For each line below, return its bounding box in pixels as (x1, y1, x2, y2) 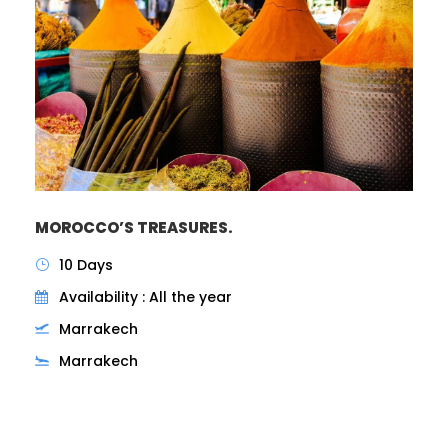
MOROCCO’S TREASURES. (35, 216, 233, 238)
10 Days (59, 254, 113, 275)
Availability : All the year (59, 286, 232, 307)
